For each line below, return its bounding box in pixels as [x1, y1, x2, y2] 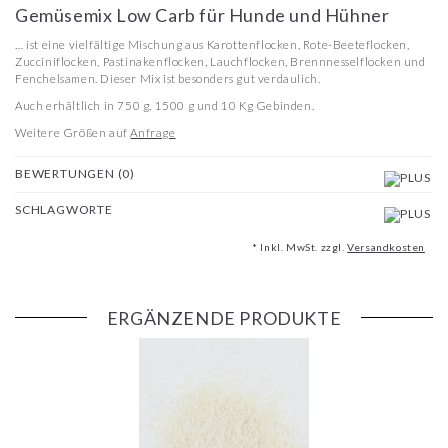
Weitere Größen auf [15, 125, 131, 139]
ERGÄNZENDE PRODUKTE [106, 306, 342, 329]
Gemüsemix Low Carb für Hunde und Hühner [15, 3, 390, 26]
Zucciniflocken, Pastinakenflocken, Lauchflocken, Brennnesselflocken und [15, 54, 426, 68]
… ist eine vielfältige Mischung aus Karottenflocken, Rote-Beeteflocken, [15, 37, 410, 51]
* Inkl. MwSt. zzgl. [252, 240, 348, 253]
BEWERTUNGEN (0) [15, 165, 135, 181]
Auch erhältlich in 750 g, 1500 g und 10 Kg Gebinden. [15, 98, 317, 112]
